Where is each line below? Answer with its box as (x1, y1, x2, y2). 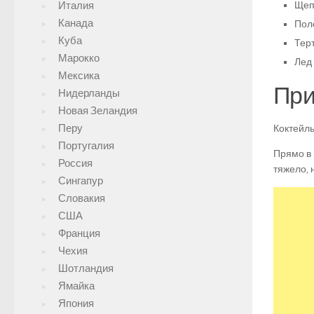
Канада (58, 17, 93, 29)
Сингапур (58, 175, 103, 187)
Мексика (58, 69, 100, 82)
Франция (58, 227, 100, 240)
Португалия (58, 139, 114, 152)
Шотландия (58, 262, 114, 275)
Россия (58, 157, 93, 170)
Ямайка (58, 280, 95, 292)
